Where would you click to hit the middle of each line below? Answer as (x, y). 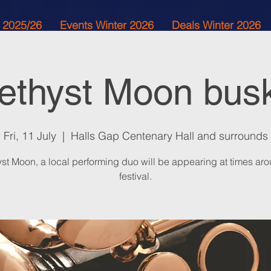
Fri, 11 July (30, 136)
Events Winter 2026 (107, 25)
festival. (135, 176)
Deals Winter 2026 (216, 25)
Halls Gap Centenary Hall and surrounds (169, 136)
